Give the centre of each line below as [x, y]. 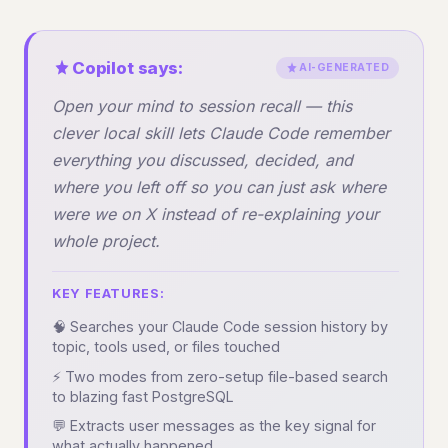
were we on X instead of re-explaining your [215, 214]
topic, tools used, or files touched [166, 346]
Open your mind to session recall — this [202, 106]
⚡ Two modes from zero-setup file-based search [220, 376]
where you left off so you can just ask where [219, 187]
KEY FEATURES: [108, 294]
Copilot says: [127, 68]
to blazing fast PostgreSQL [143, 396]
